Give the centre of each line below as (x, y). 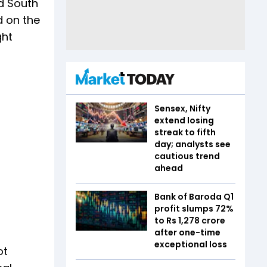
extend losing (184, 120)
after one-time (187, 232)
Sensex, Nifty (182, 108)
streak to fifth (185, 132)
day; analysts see (193, 144)
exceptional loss (191, 244)
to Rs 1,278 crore (190, 220)
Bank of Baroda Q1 (194, 196)
